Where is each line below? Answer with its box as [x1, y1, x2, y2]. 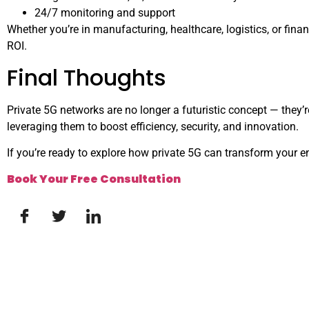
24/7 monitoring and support [34, 6, 175, 20]
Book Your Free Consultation [7, 171, 181, 188]
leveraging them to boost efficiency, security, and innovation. [7, 119, 299, 133]
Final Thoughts [7, 61, 166, 93]
